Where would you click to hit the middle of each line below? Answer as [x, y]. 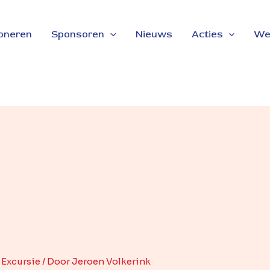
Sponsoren [77, 35]
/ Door [56, 262]
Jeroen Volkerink [111, 262]
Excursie [21, 262]
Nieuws [154, 35]
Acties [207, 35]
